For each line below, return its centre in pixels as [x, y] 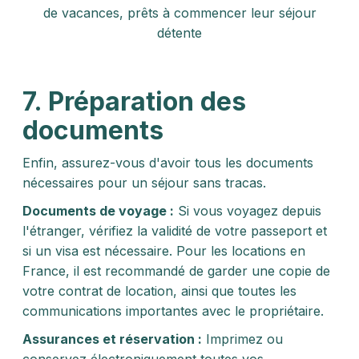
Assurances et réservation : [112, 339]
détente [179, 33]
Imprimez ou [242, 339]
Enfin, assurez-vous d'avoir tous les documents [168, 163]
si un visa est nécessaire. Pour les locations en [164, 251]
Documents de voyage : [98, 211]
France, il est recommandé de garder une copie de [176, 271]
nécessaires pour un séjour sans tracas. [144, 183]
